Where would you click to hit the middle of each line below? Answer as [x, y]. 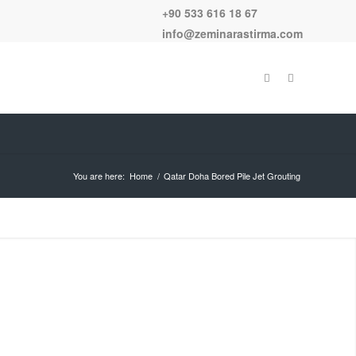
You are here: [99, 175]
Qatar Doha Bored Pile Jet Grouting [232, 175]
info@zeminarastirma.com [232, 33]
